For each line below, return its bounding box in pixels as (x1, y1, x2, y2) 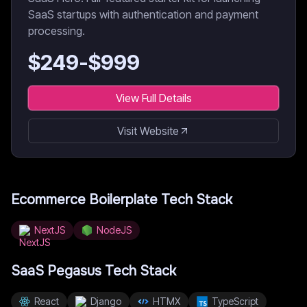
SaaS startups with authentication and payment (28, 8, 258, 21)
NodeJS (97, 224, 132, 236)
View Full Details (115, 91, 192, 105)
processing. (28, 24, 85, 38)
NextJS (34, 224, 65, 236)
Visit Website (117, 124, 179, 138)
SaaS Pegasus (11, 262, 101, 280)
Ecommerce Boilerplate (11, 191, 158, 208)
